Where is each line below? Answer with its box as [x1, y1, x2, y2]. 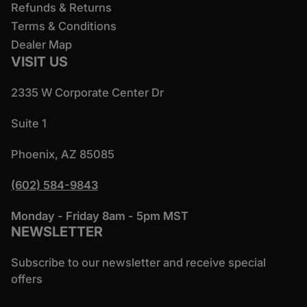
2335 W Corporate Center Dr [10, 86, 164, 100]
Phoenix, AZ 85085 [10, 147, 114, 162]
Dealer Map [10, 37, 72, 51]
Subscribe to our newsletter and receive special [10, 256, 266, 270]
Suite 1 [10, 116, 47, 131]
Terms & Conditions [10, 19, 116, 33]
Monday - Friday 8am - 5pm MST [10, 209, 188, 223]
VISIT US [10, 53, 68, 71]
